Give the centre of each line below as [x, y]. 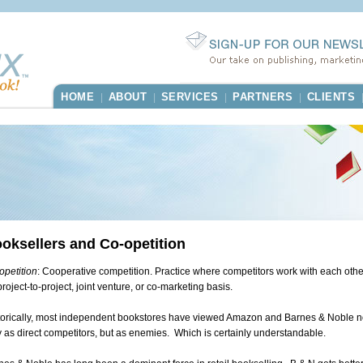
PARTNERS [263, 97]
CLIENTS [331, 97]
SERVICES [190, 97]
